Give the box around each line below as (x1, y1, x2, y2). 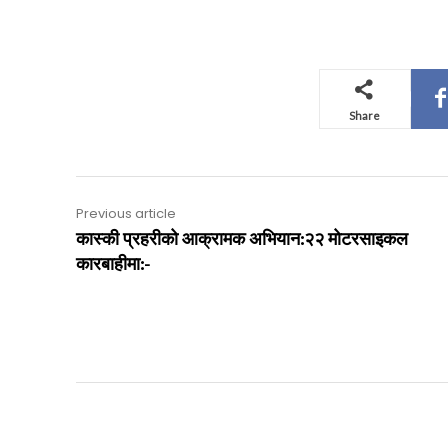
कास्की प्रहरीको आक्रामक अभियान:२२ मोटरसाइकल (76, 227, 408, 251)
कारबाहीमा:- (76, 252, 150, 276)
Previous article (76, 203, 176, 223)
